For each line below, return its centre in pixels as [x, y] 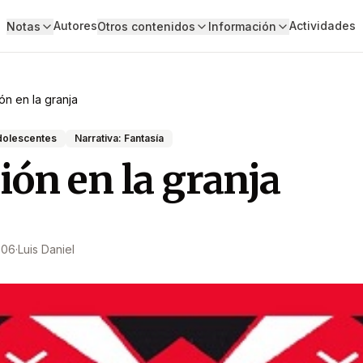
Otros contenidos [146, 26]
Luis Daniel [46, 249]
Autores [75, 26]
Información [242, 26]
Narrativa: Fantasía [119, 138]
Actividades [322, 26]
